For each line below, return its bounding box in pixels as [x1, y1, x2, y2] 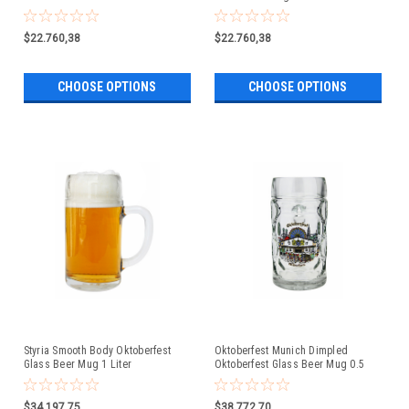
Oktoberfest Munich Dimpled [214, 343, 348, 357]
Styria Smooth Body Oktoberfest [23, 343, 171, 357]
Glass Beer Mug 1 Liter [23, 357, 131, 371]
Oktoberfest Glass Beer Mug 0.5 [214, 357, 364, 371]
